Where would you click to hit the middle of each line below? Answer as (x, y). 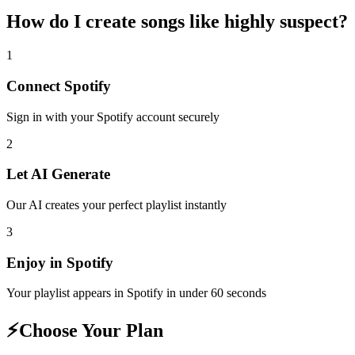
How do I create (74, 22)
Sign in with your (52, 116)
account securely (176, 116)
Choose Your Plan (91, 331)
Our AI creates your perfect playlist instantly (116, 204)
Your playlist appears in (67, 293)
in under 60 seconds (215, 293)
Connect (35, 86)
